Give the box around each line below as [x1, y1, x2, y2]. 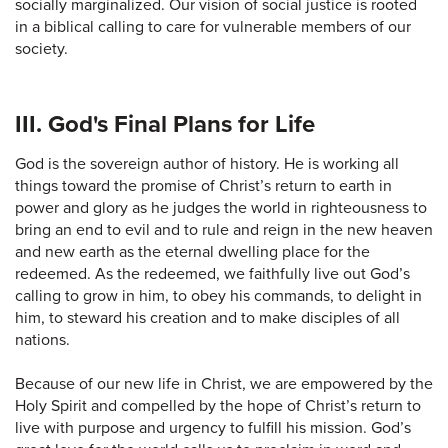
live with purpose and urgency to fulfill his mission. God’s [15, 417, 411, 438]
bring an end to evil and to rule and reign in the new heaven [15, 219, 433, 240]
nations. [15, 329, 70, 350]
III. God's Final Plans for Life [15, 109, 315, 139]
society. [15, 38, 68, 59]
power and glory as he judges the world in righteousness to [15, 197, 427, 218]
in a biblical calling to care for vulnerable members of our [15, 16, 411, 37]
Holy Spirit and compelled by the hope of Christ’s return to [15, 395, 421, 416]
